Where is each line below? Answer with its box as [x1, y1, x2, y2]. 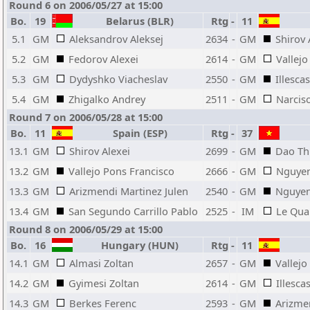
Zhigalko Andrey [69, 92, 145, 106]
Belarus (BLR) [100, 14, 174, 28]
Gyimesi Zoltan [69, 276, 139, 290]
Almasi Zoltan [69, 256, 134, 270]
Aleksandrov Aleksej [69, 32, 163, 46]
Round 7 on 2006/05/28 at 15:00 [9, 110, 163, 124]
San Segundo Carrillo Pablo [69, 204, 198, 218]
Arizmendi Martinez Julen [69, 184, 188, 198]
